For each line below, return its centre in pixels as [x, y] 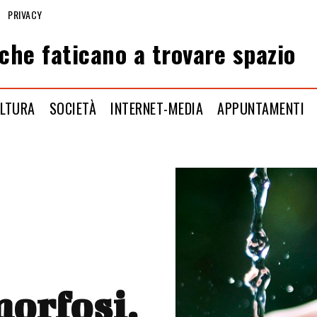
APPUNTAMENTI [261, 108]
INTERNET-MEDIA [157, 108]
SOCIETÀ [73, 108]
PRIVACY [25, 14]
